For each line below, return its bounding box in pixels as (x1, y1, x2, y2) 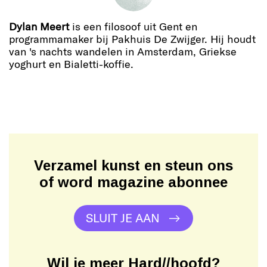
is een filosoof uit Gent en (69, 19, 197, 33)
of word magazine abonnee (39, 173, 228, 190)
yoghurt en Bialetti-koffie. (9, 57, 133, 70)
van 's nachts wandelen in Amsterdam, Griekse (9, 44, 237, 58)
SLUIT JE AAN (86, 210, 160, 225)
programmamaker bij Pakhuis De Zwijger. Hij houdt (9, 32, 256, 45)
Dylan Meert (9, 19, 69, 33)
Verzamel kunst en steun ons (34, 157, 233, 173)
